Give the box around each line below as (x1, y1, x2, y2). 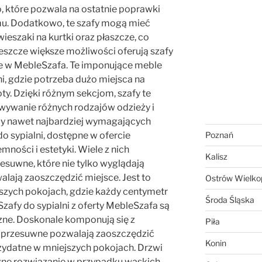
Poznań (205, 130, 233, 140)
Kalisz (205, 151, 227, 162)
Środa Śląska (205, 195, 254, 205)
